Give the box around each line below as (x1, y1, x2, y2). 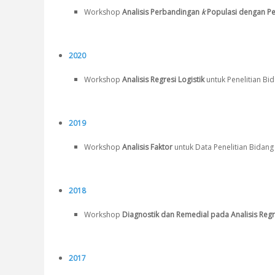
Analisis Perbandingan (122, 7, 201, 18)
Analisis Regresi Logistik (120, 74, 204, 85)
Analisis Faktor (122, 142, 172, 153)
